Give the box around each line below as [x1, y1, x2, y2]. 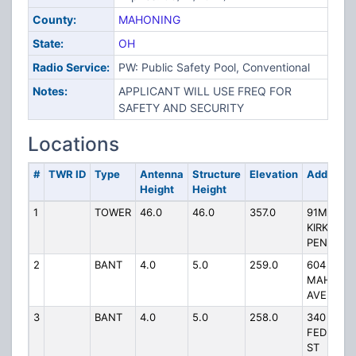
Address [306, 168, 349, 180]
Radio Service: [32, 60, 110, 74]
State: [32, 37, 64, 50]
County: [32, 13, 76, 26]
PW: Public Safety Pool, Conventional [118, 60, 310, 74]
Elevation [249, 168, 298, 180]
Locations [28, 132, 119, 156]
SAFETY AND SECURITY [118, 101, 244, 114]
